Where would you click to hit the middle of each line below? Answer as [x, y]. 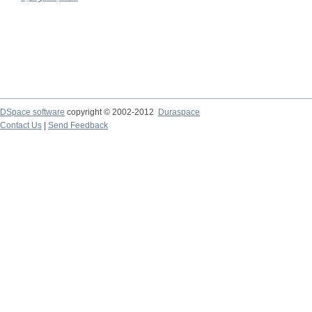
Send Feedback [78, 125]
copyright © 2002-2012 [111, 112]
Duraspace [179, 112]
